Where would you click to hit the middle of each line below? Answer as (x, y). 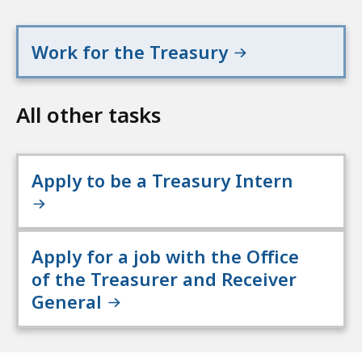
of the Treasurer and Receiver (164, 279)
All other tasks (88, 115)
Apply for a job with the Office (165, 257)
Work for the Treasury (132, 52)
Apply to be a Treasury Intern (167, 181)
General (69, 302)
